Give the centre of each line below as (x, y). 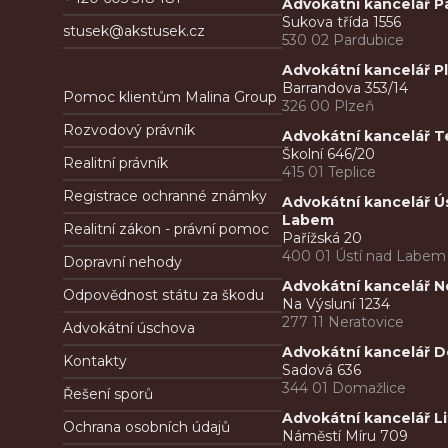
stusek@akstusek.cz (134, 31)
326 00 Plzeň (328, 106)
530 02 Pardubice (343, 40)
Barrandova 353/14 (345, 88)
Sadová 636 (322, 370)
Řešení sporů (108, 394)
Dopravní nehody (122, 262)
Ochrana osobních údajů (146, 427)
